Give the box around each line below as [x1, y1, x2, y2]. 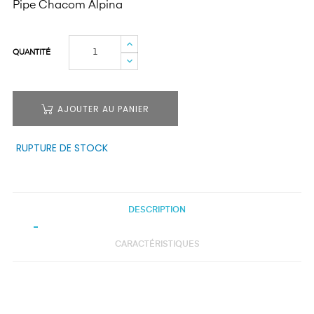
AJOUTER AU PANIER [57, 103, 149, 115]
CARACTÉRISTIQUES [114, 240, 200, 249]
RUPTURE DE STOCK [16, 141, 108, 155]
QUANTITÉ [13, 48, 50, 56]
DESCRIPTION [128, 206, 186, 214]
